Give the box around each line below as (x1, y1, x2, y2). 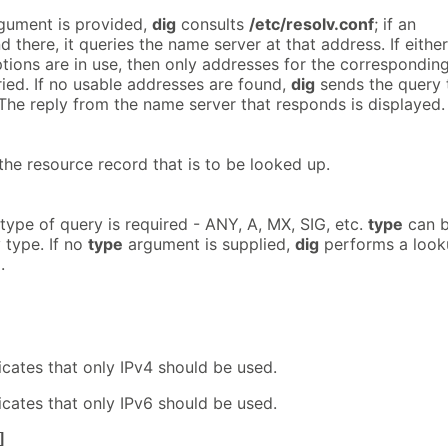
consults (176, 14, 249, 35)
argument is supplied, (123, 233, 295, 254)
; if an (374, 14, 416, 35)
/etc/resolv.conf (249, 14, 374, 35)
